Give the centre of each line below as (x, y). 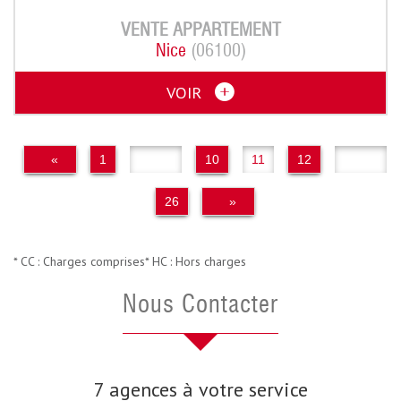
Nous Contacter (208, 306)
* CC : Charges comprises (79, 261)
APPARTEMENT (226, 31)
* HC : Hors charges (196, 261)
